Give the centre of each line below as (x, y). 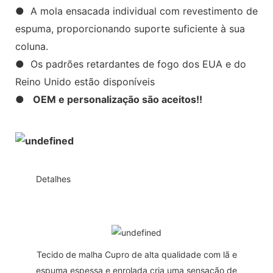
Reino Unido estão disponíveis (85, 81)
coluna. (32, 46)
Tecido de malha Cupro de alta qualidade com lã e (136, 254)
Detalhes (53, 179)
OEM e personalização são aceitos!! (116, 99)
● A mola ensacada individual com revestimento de (136, 11)
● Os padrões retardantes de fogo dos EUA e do (131, 64)
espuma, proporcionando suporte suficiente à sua (130, 28)
